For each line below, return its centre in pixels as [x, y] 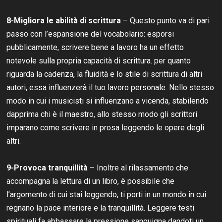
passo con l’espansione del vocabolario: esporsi [90, 34]
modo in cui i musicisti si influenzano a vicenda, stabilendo [108, 101]
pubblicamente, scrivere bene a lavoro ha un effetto [95, 47]
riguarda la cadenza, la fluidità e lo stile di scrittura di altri [105, 74]
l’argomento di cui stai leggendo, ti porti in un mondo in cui [107, 194]
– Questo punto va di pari [166, 20]
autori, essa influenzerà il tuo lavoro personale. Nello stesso [111, 87]
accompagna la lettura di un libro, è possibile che [91, 181]
